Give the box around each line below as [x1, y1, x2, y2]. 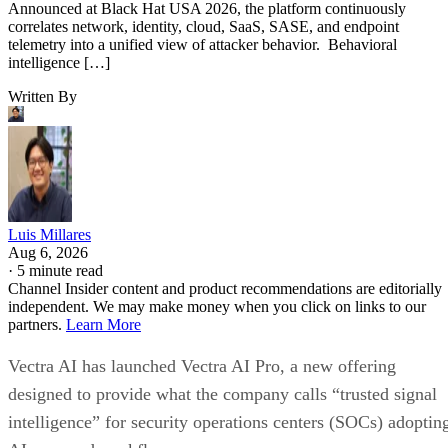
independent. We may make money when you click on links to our [8, 297, 426, 315]
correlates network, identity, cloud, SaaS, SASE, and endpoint [8, 17, 399, 35]
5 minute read [17, 261, 103, 279]
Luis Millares [8, 225, 91, 243]
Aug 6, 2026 [8, 243, 88, 261]
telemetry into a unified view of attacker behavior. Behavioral [8, 35, 397, 53]
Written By [8, 87, 77, 105]
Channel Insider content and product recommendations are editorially [8, 279, 442, 297]
